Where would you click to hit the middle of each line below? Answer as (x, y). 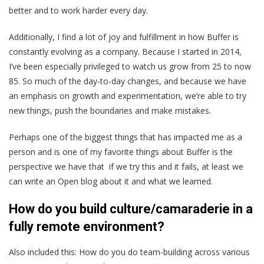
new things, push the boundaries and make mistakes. (110, 111)
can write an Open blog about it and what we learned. (111, 181)
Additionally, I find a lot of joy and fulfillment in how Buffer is (124, 37)
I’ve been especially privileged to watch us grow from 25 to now (130, 67)
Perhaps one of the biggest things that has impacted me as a (126, 137)
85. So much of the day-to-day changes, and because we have (128, 81)
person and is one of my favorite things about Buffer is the (121, 152)
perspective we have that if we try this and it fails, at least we (126, 167)
